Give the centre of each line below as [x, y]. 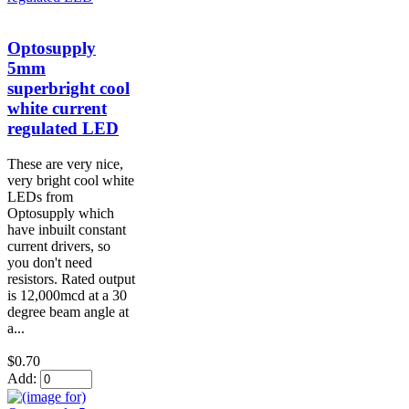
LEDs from [40, 196]
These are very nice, [65, 163]
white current [57, 109]
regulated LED [63, 129]
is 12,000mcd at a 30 [67, 295]
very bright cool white [71, 180]
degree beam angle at [68, 311]
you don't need [50, 262]
